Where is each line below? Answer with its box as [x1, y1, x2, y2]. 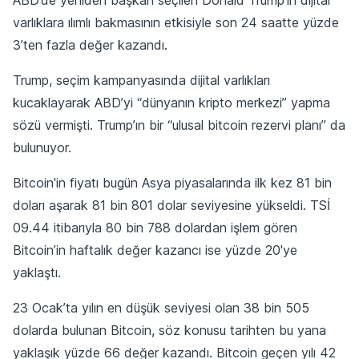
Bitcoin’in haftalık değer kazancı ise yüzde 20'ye [13, 241, 297, 258]
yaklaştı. [13, 264, 61, 280]
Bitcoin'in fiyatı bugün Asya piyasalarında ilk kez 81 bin [13, 174, 332, 191]
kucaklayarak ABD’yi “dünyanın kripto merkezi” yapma [13, 94, 330, 111]
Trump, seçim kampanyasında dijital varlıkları [13, 71, 270, 88]
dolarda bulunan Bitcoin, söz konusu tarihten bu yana [13, 321, 326, 338]
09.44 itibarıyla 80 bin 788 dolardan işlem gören [13, 219, 297, 236]
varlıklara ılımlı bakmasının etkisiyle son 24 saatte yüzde [13, 14, 339, 30]
